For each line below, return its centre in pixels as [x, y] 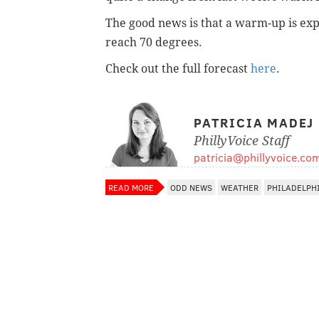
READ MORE [131, 187]
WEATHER [240, 187]
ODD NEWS [191, 187]
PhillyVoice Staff [242, 140]
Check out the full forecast [178, 68]
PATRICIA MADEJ [254, 122]
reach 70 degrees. [154, 42]
